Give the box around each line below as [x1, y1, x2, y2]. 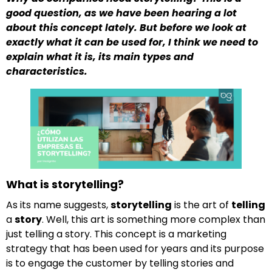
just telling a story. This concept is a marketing [6, 227, 226, 242]
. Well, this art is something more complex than [42, 212, 265, 227]
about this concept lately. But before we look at [6, 21, 246, 35]
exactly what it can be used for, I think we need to [6, 35, 258, 50]
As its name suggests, [6, 198, 110, 212]
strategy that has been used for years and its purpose [6, 242, 264, 256]
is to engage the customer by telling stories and [6, 256, 234, 271]
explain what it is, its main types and [6, 50, 194, 64]
